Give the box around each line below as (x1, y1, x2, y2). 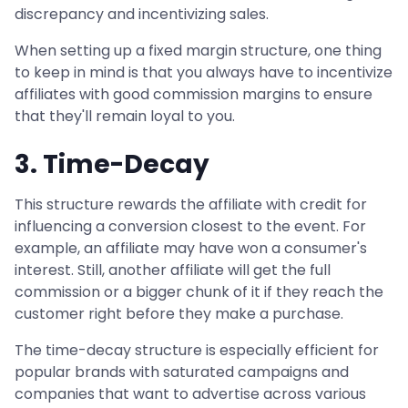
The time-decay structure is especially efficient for (15, 340, 379, 361)
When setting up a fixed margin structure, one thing (15, 40, 382, 61)
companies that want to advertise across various (15, 383, 366, 404)
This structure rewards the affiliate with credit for (15, 194, 367, 215)
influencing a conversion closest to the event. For (15, 216, 366, 237)
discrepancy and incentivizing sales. (15, 4, 269, 25)
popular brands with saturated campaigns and (15, 362, 349, 382)
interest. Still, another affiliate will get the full (15, 260, 331, 280)
